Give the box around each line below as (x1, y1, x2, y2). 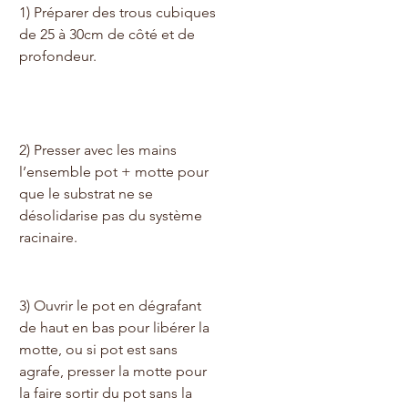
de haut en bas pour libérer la (19, 318, 213, 336)
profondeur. (19, 46, 97, 65)
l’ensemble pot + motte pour (19, 162, 212, 180)
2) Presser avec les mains (19, 140, 180, 158)
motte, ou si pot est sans (19, 340, 181, 358)
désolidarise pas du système (19, 206, 206, 224)
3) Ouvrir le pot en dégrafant (19, 296, 205, 314)
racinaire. (19, 228, 77, 246)
